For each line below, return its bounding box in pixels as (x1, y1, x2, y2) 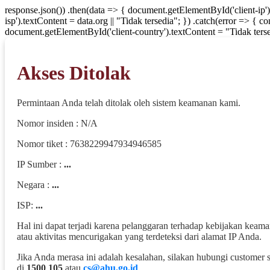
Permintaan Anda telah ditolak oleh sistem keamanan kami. (17, 97, 240, 108)
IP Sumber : (17, 159, 64, 169)
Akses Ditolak (17, 62, 131, 84)
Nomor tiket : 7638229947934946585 (17, 138, 162, 149)
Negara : (17, 179, 52, 190)
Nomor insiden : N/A (17, 118, 98, 128)
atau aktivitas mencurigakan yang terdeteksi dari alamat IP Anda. (17, 231, 262, 242)
